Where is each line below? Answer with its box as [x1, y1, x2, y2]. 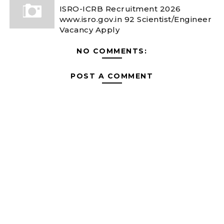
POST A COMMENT [70, 71, 153, 80]
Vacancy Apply [59, 24, 120, 34]
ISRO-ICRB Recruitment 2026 [59, 3, 181, 13]
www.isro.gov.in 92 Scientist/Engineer [59, 14, 212, 24]
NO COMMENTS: [76, 46, 147, 55]
